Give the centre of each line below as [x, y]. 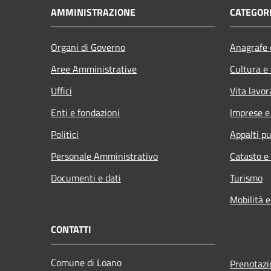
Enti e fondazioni [85, 112]
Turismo [246, 178]
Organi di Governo [88, 47]
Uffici [61, 90]
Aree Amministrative [94, 69]
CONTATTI [71, 229]
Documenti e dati [86, 178]
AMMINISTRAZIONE [93, 12]
